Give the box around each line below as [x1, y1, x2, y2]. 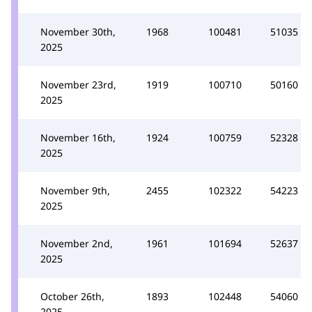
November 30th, [40, 24, 116, 38]
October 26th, [40, 289, 104, 303]
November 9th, [40, 183, 110, 197]
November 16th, [40, 130, 116, 144]
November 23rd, [40, 77, 116, 91]
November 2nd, [40, 236, 113, 250]
